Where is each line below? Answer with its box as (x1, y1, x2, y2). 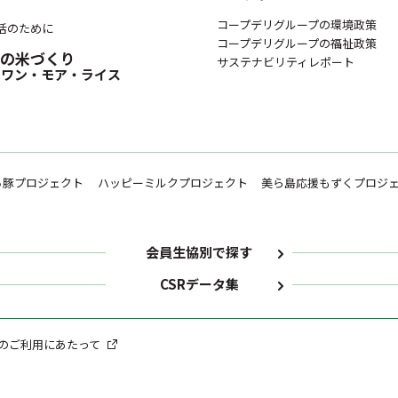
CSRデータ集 (159, 275, 239, 293)
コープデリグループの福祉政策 (217, 35, 377, 52)
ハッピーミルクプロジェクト (97, 174, 248, 191)
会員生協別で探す (146, 243, 252, 261)
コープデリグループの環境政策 (217, 16, 377, 33)
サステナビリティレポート (217, 53, 354, 70)
